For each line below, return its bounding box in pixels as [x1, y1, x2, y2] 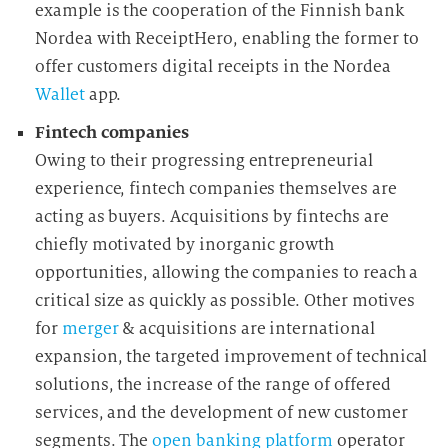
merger [61, 318, 119, 339]
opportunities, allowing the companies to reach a [35, 262, 419, 283]
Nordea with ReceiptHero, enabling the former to [35, 28, 419, 49]
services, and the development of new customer [35, 402, 408, 423]
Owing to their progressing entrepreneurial [35, 150, 373, 171]
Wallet [35, 84, 85, 105]
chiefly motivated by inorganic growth [35, 234, 335, 255]
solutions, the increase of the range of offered [35, 374, 391, 395]
